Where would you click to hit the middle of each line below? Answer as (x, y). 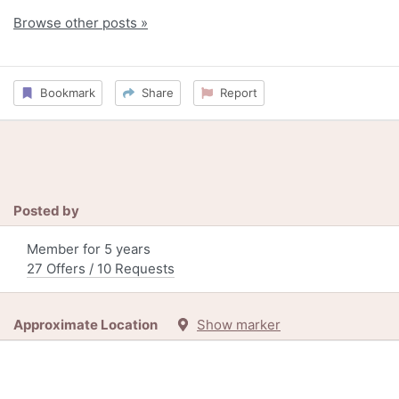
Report (235, 93)
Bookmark (64, 93)
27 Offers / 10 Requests (101, 268)
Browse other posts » (81, 23)
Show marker (239, 324)
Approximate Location (95, 324)
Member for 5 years (89, 248)
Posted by (46, 210)
